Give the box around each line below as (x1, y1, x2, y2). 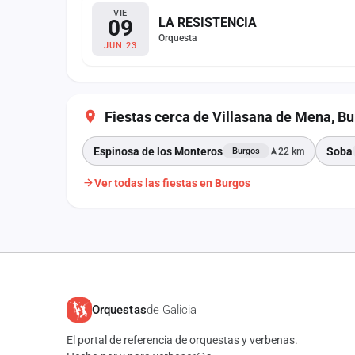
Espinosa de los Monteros (94, 144, 223, 158)
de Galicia (146, 302, 197, 317)
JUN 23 (104, 40, 137, 51)
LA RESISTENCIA (158, 15, 257, 30)
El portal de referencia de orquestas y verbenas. (67, 334, 298, 346)
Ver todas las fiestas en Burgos (94, 176, 250, 189)
